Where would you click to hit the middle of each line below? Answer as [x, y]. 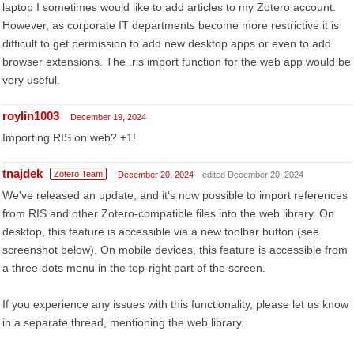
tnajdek [23, 173]
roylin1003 [31, 116]
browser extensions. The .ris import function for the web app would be [177, 62]
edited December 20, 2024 [253, 175]
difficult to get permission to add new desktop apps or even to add [167, 43]
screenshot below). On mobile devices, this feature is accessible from [175, 250]
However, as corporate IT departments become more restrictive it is [171, 25]
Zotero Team [78, 174]
